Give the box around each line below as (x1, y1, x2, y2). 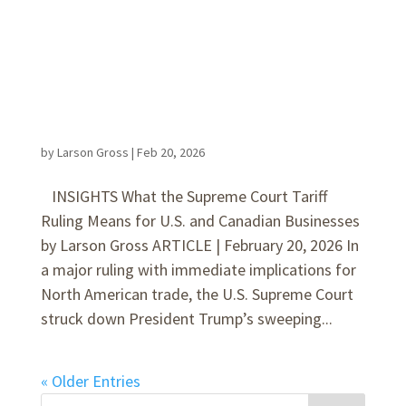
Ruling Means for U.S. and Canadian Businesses (40, 210, 360, 231)
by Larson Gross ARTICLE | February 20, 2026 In (40, 235, 359, 256)
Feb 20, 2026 (136, 144, 205, 160)
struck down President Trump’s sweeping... (40, 308, 333, 329)
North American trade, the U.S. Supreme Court (40, 284, 353, 304)
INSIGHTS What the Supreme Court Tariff (40, 186, 327, 207)
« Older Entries (40, 371, 140, 391)
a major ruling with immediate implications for (40, 259, 356, 280)
